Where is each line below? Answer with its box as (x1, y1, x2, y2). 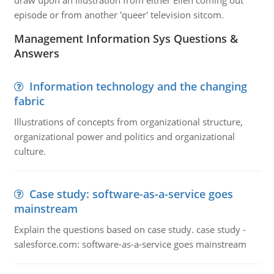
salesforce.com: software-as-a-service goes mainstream (13, 238, 246, 250)
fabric (13, 94, 45, 108)
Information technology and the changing (29, 79, 247, 94)
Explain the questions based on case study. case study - (13, 223, 246, 235)
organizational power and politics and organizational (13, 130, 235, 143)
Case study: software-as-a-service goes (29, 187, 233, 201)
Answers (13, 46, 59, 61)
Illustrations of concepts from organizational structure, (13, 116, 243, 128)
